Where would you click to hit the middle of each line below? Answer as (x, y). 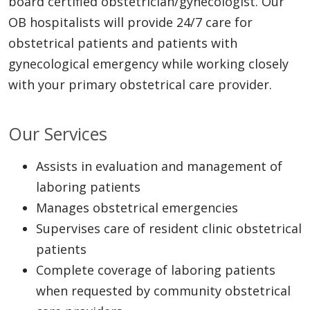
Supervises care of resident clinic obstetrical (169, 228)
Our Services (60, 133)
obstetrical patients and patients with (123, 43)
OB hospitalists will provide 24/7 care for (130, 22)
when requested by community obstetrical (163, 290)
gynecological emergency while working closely (148, 63)
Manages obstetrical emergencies (139, 207)
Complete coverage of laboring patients (156, 270)
